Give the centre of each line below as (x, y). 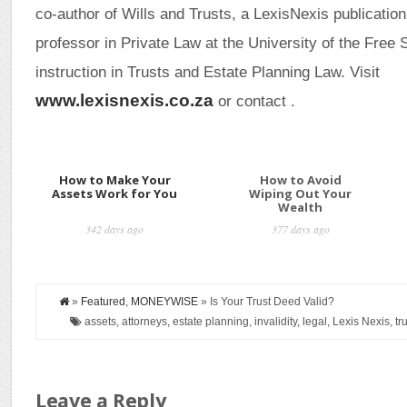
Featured (104, 302)
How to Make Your (114, 180)
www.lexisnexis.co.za (125, 100)
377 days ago (300, 229)
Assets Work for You (115, 194)
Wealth (301, 207)
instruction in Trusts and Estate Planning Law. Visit (208, 72)
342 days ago (115, 229)
